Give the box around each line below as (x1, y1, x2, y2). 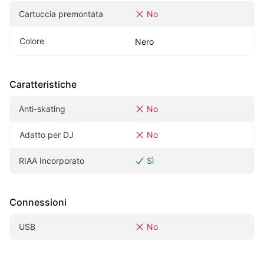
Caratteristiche (9, 78, 77, 91)
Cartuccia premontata (19, 9, 103, 19)
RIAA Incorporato (19, 156, 84, 166)
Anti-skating (19, 104, 65, 114)
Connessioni (9, 196, 67, 209)
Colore (19, 36, 44, 47)
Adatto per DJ (19, 130, 74, 140)
